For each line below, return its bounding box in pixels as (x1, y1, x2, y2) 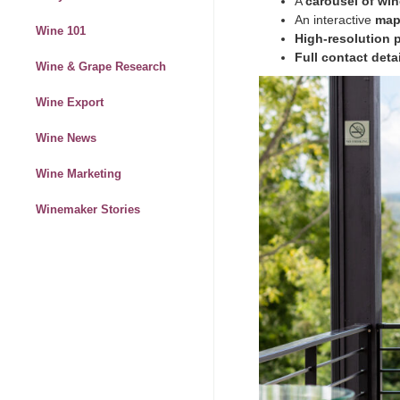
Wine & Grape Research (36, 60, 166, 74)
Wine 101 (36, 24, 86, 38)
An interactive (295, 12, 375, 28)
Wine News (36, 131, 96, 146)
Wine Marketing (36, 167, 121, 181)
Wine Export (36, 96, 104, 110)
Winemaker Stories (36, 203, 140, 217)
